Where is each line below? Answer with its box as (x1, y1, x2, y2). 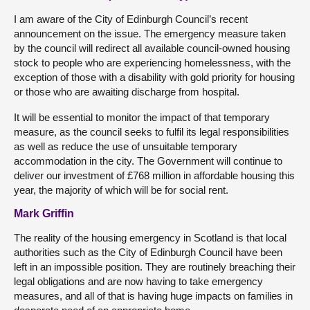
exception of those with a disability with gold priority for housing (14, 71, 295, 83)
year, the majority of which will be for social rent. (14, 184, 228, 196)
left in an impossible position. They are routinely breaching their (14, 261, 295, 273)
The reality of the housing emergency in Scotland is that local (14, 232, 286, 244)
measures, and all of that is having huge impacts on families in (14, 290, 293, 302)
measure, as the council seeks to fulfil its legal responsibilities (14, 126, 289, 138)
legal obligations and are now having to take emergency (14, 275, 263, 287)
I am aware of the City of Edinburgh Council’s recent (14, 13, 248, 25)
